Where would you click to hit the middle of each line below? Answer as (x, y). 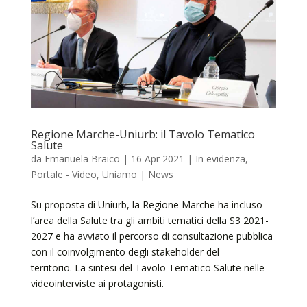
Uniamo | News (137, 175)
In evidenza (220, 159)
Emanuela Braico (82, 159)
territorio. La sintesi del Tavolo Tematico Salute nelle (147, 268)
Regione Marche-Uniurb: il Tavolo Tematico (143, 135)
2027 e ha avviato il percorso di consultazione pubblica (151, 236)
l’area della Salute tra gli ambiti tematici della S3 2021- (149, 221)
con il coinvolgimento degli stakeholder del (125, 252)
